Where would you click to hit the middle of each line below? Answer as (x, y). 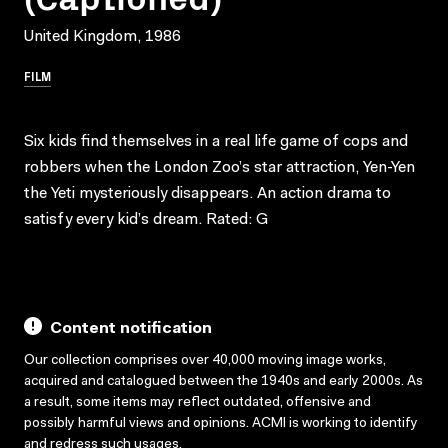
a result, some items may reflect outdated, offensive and (197, 402)
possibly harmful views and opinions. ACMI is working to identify (221, 423)
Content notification (131, 328)
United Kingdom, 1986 (102, 36)
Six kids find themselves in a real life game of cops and (216, 141)
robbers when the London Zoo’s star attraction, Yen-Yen (219, 167)
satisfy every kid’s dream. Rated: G (146, 219)
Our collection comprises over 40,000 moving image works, (205, 360)
